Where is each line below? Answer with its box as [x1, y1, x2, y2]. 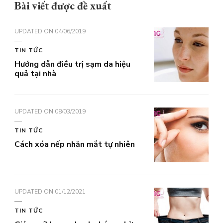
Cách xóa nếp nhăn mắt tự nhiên [14, 138, 135, 150]
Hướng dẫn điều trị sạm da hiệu [14, 58, 130, 70]
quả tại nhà [14, 68, 56, 79]
